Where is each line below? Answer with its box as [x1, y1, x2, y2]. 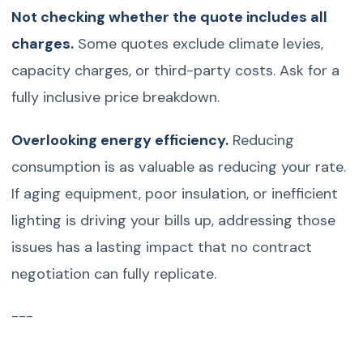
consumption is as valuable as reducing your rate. [11, 156, 347, 177]
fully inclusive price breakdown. [11, 87, 220, 107]
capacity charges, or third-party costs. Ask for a [11, 60, 340, 80]
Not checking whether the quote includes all [11, 6, 328, 27]
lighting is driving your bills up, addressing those [11, 210, 336, 230]
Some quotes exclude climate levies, [74, 33, 324, 53]
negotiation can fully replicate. [11, 263, 217, 284]
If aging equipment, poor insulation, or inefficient [11, 183, 339, 203]
